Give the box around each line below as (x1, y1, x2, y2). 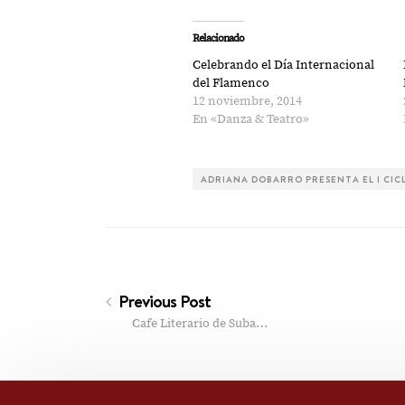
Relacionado (193, 32, 245, 45)
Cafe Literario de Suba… (132, 316, 268, 332)
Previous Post (115, 289, 211, 313)
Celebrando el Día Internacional (193, 57, 375, 73)
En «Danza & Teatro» (193, 111, 310, 127)
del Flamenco (193, 75, 270, 91)
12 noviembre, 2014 (193, 93, 303, 109)
